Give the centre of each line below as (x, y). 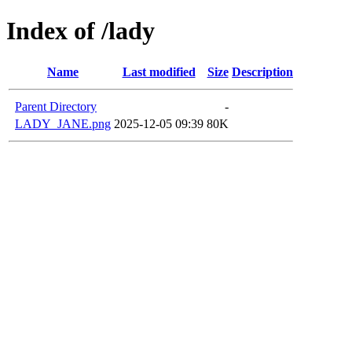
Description (262, 71)
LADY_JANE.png (63, 123)
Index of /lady (81, 31)
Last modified (159, 71)
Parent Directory (56, 106)
